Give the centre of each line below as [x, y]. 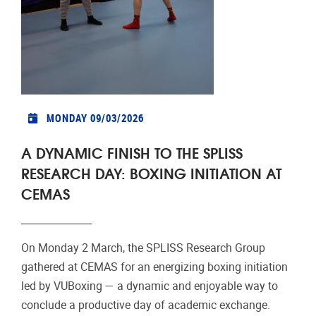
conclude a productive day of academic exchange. [146, 305]
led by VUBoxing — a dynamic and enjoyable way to [150, 286]
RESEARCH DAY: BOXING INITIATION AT [151, 173]
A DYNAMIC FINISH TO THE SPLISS [132, 152]
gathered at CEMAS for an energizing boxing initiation [154, 267]
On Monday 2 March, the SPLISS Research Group [143, 248]
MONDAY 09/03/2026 [95, 118]
